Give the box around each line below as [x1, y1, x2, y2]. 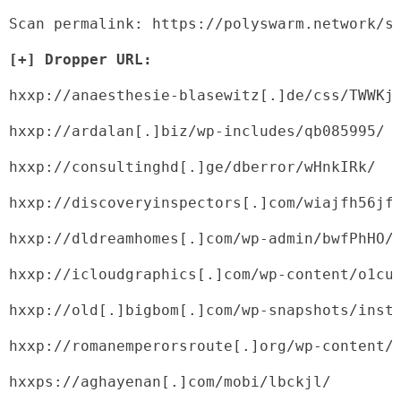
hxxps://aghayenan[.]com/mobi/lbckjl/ [9, 372, 331, 390]
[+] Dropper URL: [9, 50, 152, 68]
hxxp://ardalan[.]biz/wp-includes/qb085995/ [9, 122, 385, 140]
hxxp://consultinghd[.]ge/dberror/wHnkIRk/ [9, 158, 376, 175]
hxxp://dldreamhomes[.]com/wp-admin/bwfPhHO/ [9, 229, 394, 247]
